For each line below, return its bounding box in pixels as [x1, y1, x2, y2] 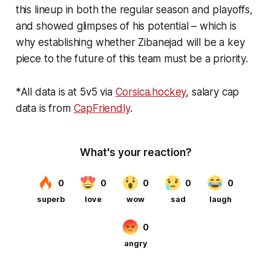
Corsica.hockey [115, 85, 186, 98]
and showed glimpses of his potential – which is [15, 19, 237, 32]
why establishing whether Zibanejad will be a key [15, 36, 245, 48]
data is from [15, 102, 74, 114]
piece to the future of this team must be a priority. [15, 52, 248, 65]
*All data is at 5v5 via [15, 85, 116, 98]
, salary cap [186, 85, 240, 98]
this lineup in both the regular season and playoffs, [15, 3, 253, 16]
